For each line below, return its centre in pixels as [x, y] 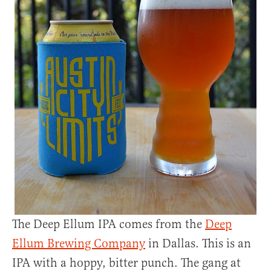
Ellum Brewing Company [79, 244]
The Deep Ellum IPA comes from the [109, 224]
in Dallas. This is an [198, 244]
